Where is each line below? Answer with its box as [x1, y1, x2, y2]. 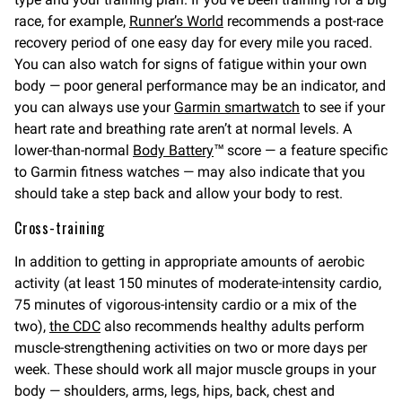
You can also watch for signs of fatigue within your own [14, 56, 367, 74]
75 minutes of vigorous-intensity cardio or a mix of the [14, 296, 356, 314]
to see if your [300, 99, 385, 117]
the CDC [49, 318, 100, 336]
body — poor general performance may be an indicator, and [14, 77, 386, 95]
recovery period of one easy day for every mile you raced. [14, 34, 372, 52]
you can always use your [14, 99, 174, 117]
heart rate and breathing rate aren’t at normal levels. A [14, 120, 352, 138]
